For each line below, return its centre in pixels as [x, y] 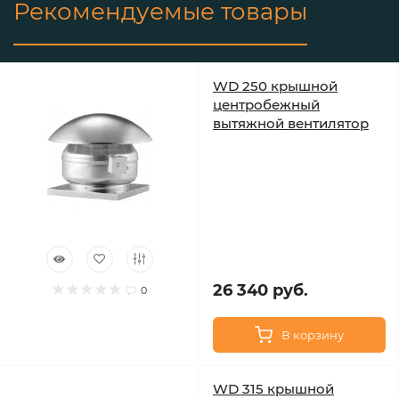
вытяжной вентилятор [291, 123]
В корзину [313, 334]
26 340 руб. [261, 290]
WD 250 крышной [275, 85]
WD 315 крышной [273, 388]
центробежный [266, 104]
